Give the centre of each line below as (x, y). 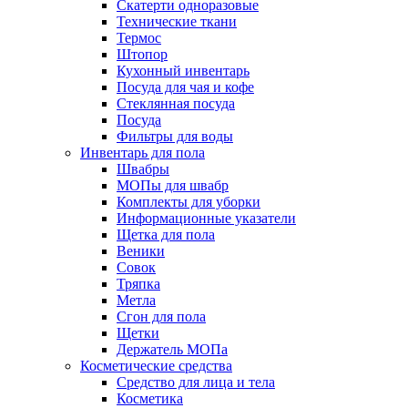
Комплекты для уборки (189, 202)
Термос (139, 38)
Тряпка (138, 284)
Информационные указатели (206, 219)
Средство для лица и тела (196, 382)
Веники (141, 251)
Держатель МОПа (172, 350)
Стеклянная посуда (176, 104)
